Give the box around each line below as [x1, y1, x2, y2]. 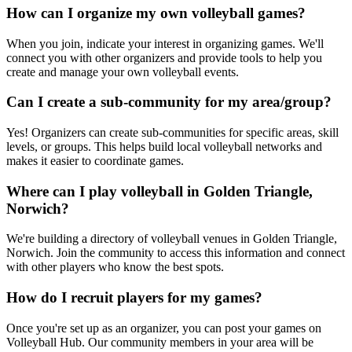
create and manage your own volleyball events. [6, 64, 239, 79]
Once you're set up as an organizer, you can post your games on [6, 321, 321, 335]
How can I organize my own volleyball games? [6, 4, 306, 21]
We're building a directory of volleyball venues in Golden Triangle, [6, 232, 337, 246]
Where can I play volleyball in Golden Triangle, [6, 182, 313, 200]
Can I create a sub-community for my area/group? [6, 93, 332, 111]
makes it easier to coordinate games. [6, 154, 184, 167]
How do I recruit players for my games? [6, 289, 262, 306]
